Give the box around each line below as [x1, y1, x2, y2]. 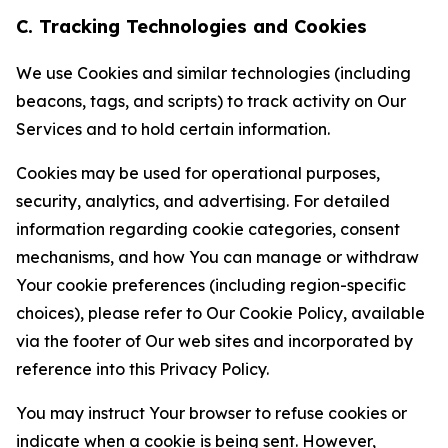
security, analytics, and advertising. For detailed [16, 191, 390, 211]
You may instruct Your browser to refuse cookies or [16, 403, 407, 423]
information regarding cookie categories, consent [16, 219, 400, 239]
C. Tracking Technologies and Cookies [16, 15, 367, 38]
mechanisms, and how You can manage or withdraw [16, 247, 419, 267]
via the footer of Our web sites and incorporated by [16, 331, 413, 351]
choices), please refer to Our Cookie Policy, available [16, 303, 425, 323]
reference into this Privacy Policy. [16, 359, 269, 379]
